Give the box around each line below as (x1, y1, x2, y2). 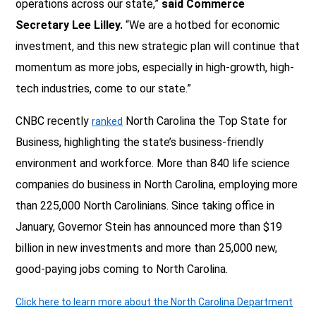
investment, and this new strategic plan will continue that (16, 39, 300, 53)
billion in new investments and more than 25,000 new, (16, 241, 277, 255)
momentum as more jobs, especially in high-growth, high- (16, 60, 294, 74)
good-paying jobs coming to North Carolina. (16, 262, 228, 276)
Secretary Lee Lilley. (16, 18, 123, 32)
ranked (92, 115, 123, 127)
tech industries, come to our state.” (16, 81, 191, 95)
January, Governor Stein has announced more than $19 (16, 219, 282, 233)
